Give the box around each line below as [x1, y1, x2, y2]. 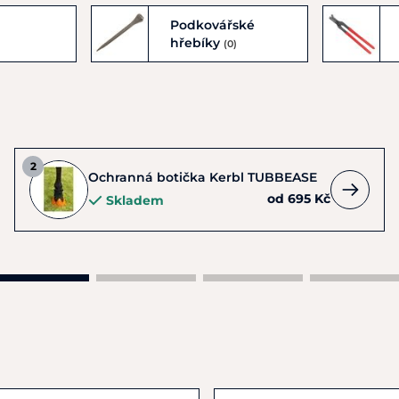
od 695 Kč [267, 191, 330, 207]
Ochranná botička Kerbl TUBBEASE [88, 169, 317, 185]
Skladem [106, 192, 164, 208]
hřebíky [170, 34, 224, 51]
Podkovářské [170, 16, 256, 33]
